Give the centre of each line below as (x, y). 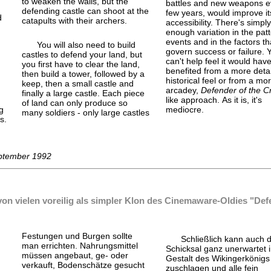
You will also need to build (87, 44)
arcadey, (183, 90)
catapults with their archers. (75, 20)
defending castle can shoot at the (86, 11)
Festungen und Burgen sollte (77, 236)
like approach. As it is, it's (214, 100)
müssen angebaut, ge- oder (75, 255)
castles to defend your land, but (82, 54)
